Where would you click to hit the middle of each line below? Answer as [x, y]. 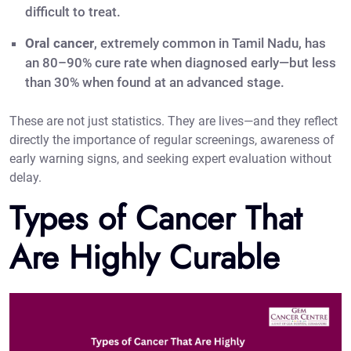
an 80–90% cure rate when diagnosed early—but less [181, 63]
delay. [25, 178]
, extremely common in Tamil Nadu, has [210, 43]
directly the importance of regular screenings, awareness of [172, 140]
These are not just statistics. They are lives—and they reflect [174, 121]
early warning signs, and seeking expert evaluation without [170, 159]
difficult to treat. [73, 12]
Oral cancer [60, 43]
